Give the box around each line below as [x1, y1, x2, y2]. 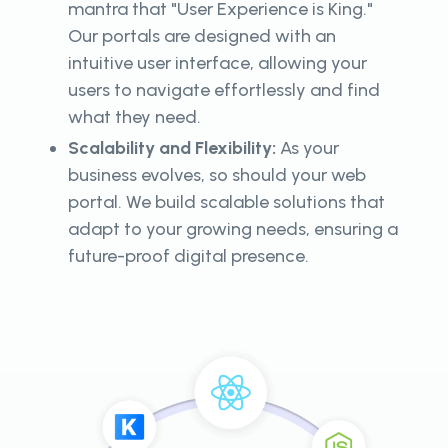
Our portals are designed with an [68, 24, 336, 47]
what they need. [68, 105, 205, 128]
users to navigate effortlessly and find [68, 78, 380, 101]
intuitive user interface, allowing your [68, 51, 367, 74]
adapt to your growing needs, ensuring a [68, 217, 398, 240]
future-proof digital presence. [68, 244, 313, 267]
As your [280, 136, 339, 159]
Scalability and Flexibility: [68, 136, 280, 159]
